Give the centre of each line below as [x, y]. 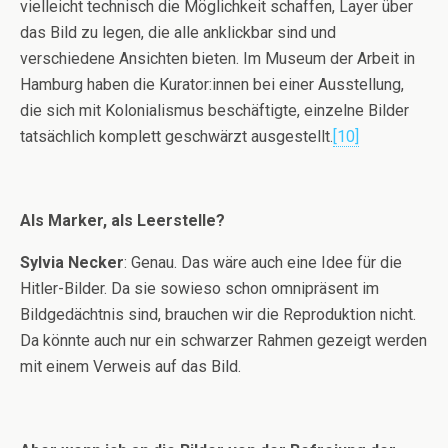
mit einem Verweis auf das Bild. [130, 366]
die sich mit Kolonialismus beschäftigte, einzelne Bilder [214, 110]
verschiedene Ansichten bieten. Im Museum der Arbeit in [217, 58]
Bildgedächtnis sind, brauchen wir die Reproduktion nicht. [218, 314]
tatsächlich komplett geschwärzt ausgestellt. [176, 136]
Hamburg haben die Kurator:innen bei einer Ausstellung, [212, 84]
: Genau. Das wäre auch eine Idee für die [263, 262]
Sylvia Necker [72, 262]
